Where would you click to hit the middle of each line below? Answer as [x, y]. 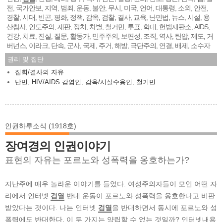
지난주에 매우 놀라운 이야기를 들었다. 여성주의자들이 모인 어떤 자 [111, 184]
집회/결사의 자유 [39, 72]
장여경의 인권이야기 [58, 146]
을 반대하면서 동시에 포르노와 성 [165, 207]
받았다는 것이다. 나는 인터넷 [52, 207]
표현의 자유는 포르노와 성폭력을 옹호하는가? [97, 160]
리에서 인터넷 [28, 195]
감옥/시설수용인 [109, 82]
